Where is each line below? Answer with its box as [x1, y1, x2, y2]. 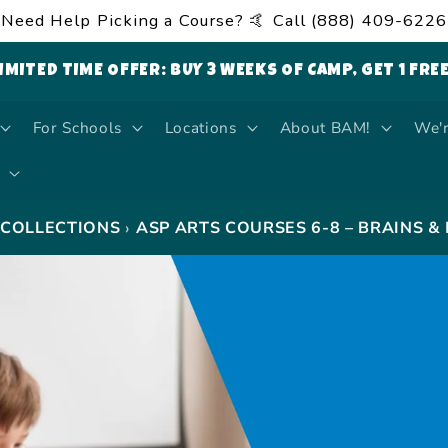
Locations [164, 117, 237, 139]
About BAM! [279, 117, 372, 139]
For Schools [32, 117, 122, 139]
